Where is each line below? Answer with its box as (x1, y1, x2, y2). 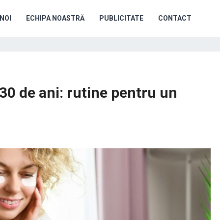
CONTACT (158, 14, 192, 22)
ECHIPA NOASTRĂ (26, 14, 84, 22)
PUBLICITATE (99, 14, 143, 22)
